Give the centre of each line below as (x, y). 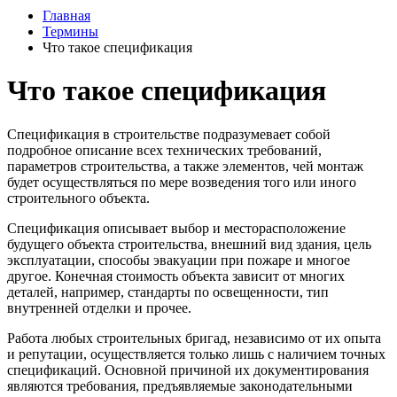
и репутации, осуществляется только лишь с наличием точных (196, 354)
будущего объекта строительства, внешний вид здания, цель (189, 244)
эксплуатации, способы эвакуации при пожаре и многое (179, 260)
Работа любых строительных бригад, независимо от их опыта (194, 338)
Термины (70, 31)
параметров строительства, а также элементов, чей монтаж (185, 166)
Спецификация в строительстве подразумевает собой (169, 134)
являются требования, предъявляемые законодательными (180, 385)
